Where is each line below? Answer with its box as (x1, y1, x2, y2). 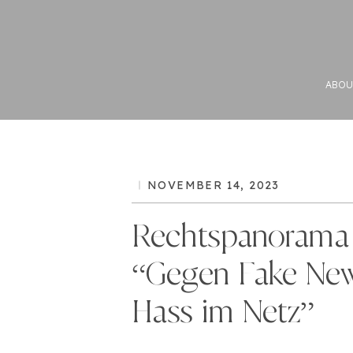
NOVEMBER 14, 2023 (147, 178, 280, 192)
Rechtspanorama (132, 221, 349, 254)
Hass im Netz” (132, 297, 314, 329)
